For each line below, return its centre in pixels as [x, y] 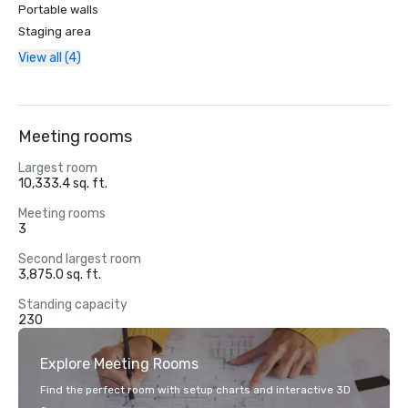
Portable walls [58, 10]
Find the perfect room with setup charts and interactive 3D [195, 390]
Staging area [55, 31]
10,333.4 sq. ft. [63, 184]
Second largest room [80, 259]
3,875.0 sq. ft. [60, 275]
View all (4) [50, 58]
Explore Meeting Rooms [119, 364]
